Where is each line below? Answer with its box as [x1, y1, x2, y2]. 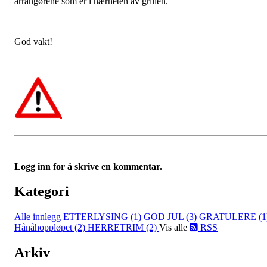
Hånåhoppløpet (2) [14, 222, 88, 233]
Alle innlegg [14, 212, 63, 222]
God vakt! [14, 36, 52, 46]
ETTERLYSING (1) [63, 212, 144, 222]
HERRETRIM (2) [88, 222, 159, 233]
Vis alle [159, 222, 190, 233]
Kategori [14, 184, 69, 200]
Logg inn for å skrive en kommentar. [14, 161, 162, 172]
